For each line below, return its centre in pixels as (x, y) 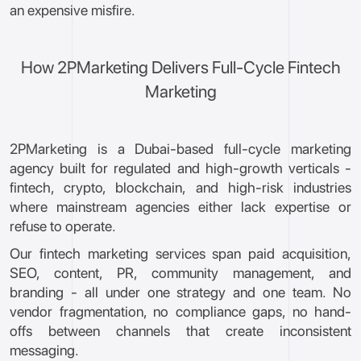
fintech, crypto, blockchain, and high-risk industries (180, 187)
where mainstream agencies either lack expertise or (180, 207)
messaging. (44, 350)
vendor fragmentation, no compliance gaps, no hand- (180, 311)
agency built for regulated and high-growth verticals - (180, 168)
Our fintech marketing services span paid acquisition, (180, 253)
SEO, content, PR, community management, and (180, 273)
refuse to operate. (63, 226)
